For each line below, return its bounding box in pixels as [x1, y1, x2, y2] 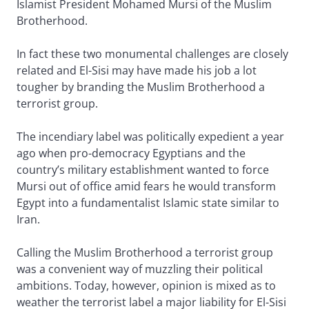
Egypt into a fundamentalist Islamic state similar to [17, 195, 279, 211]
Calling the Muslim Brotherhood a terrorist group [17, 245, 273, 261]
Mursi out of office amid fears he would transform [17, 179, 276, 195]
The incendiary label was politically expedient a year [17, 129, 284, 145]
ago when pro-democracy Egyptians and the [17, 146, 246, 161]
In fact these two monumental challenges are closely [17, 46, 288, 62]
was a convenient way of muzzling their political [17, 261, 263, 277]
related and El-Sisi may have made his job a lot [17, 63, 257, 79]
